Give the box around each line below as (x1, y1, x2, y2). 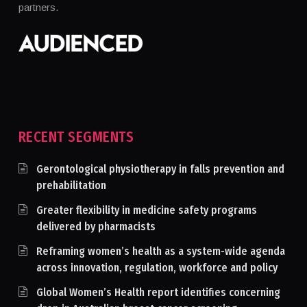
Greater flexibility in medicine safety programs (36, 204, 257, 217)
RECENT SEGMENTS (18, 128, 134, 147)
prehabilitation (36, 179, 106, 193)
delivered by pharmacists (36, 220, 156, 234)
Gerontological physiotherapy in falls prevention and (36, 162, 284, 176)
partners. (18, 1, 58, 14)
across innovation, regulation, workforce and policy (36, 261, 278, 275)
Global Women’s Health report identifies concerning (36, 286, 280, 299)
